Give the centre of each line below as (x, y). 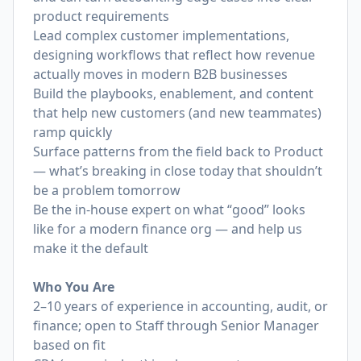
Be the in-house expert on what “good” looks (169, 210)
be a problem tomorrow (107, 190)
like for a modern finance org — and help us (168, 229)
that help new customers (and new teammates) (177, 113)
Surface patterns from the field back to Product (178, 151)
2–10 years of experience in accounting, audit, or (180, 306)
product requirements (101, 16)
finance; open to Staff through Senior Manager (176, 326)
